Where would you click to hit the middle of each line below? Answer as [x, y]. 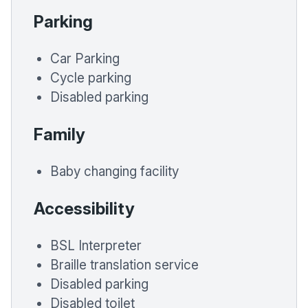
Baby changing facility [114, 172]
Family [59, 135]
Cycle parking [91, 78]
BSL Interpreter [96, 246]
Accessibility [84, 209]
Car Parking [85, 59]
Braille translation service [124, 265]
